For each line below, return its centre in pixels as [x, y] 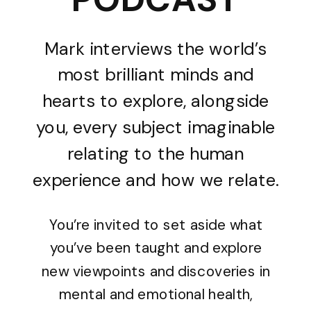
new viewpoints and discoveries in [156, 271]
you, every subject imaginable [155, 127]
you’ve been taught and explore [156, 248]
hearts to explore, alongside [155, 101]
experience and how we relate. [155, 180]
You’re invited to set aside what [156, 225]
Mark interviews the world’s [155, 49]
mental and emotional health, [156, 295]
